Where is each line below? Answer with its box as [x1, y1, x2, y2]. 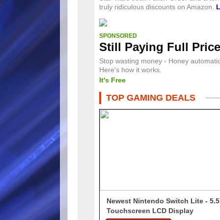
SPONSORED [99, 32, 137, 40]
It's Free [99, 76, 126, 84]
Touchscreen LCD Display [107, 207, 195, 215]
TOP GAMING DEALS [106, 93, 195, 103]
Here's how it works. [99, 66, 162, 74]
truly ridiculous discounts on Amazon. [99, 3, 216, 11]
